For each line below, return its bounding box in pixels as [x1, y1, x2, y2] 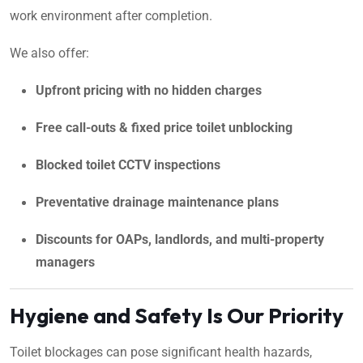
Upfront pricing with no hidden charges [36, 82, 262, 98]
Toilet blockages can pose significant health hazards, [10, 344, 312, 360]
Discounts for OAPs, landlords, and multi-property [36, 231, 324, 247]
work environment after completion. [10, 7, 212, 23]
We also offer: [10, 45, 89, 61]
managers [36, 254, 95, 270]
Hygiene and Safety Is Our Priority [10, 301, 344, 329]
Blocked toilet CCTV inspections [36, 156, 220, 173]
